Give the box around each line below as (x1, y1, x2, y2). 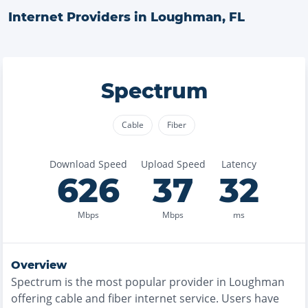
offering (11, 291, 52, 306)
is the (62, 274, 96, 289)
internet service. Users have (132, 291, 279, 306)
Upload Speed (140, 157, 206, 170)
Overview (11, 258, 67, 272)
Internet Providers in (8, 10, 151, 25)
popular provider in (122, 274, 229, 289)
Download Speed (49, 157, 127, 170)
